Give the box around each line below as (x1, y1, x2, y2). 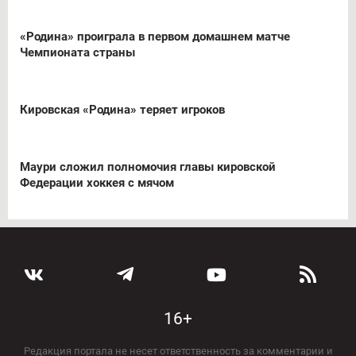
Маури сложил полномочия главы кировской (20, 159, 276, 174)
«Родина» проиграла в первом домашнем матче (20, 29, 290, 44)
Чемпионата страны (20, 44, 135, 60)
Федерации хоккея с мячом (20, 175, 174, 190)
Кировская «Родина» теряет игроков (20, 102, 225, 117)
